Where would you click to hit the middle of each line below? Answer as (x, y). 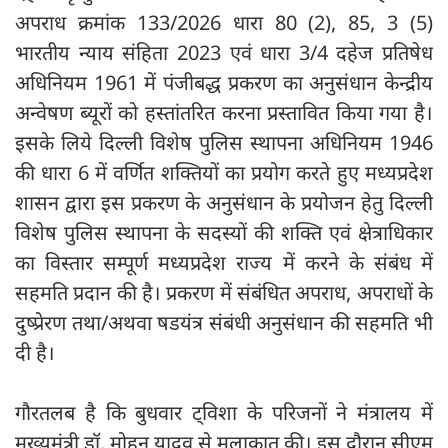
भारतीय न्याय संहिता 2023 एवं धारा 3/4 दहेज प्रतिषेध (224, 52)
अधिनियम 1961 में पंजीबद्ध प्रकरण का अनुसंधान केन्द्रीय (224, 82)
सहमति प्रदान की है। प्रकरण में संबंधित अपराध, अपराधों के (224, 292)
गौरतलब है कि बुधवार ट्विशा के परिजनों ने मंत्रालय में (224, 412)
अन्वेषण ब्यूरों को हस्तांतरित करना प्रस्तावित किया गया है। (224, 112)
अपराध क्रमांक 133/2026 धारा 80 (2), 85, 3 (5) (224, 22)
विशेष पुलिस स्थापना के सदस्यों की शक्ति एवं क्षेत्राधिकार (224, 232)
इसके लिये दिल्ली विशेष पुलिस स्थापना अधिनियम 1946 (224, 142)
